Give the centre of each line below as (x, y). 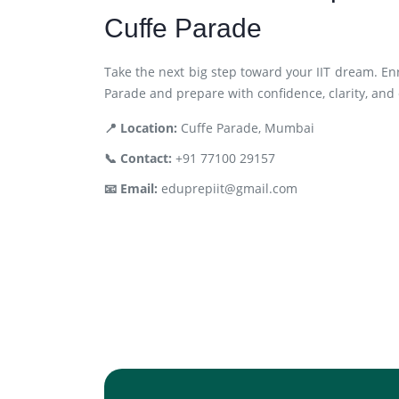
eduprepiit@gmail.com (228, 188)
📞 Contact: (138, 158)
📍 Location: (141, 128)
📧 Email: (131, 188)
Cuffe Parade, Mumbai (246, 128)
